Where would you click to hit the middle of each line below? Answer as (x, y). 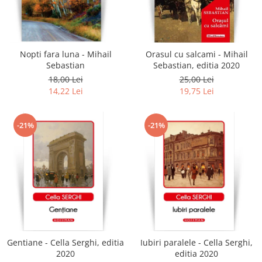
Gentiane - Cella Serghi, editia (65, 242)
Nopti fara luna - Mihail (65, 54)
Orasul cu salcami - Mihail (196, 54)
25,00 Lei (196, 79)
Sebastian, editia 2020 (196, 65)
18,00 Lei (65, 79)
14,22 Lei (65, 91)
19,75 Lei (196, 91)
